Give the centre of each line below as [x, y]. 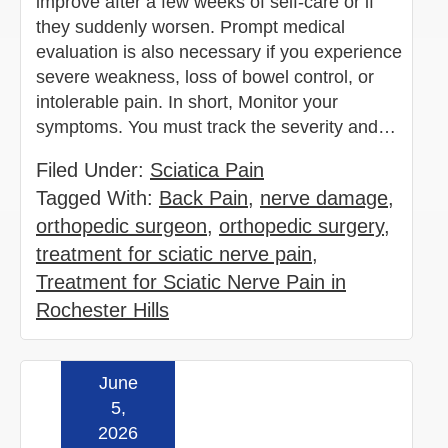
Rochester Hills [102, 309]
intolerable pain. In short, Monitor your [187, 101]
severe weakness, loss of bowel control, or [205, 76]
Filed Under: [93, 169]
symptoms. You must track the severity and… [218, 126]
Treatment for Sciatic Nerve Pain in [191, 281]
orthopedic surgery [301, 225]
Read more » [336, 398]
